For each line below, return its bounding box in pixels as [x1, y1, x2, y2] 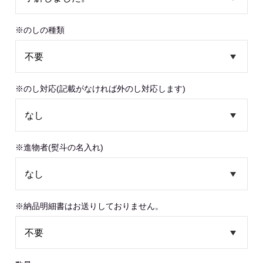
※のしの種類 [15, 25, 65, 35]
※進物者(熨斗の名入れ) [15, 143, 104, 152]
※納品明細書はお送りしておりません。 [15, 201, 164, 211]
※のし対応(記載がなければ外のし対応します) [15, 84, 186, 93]
